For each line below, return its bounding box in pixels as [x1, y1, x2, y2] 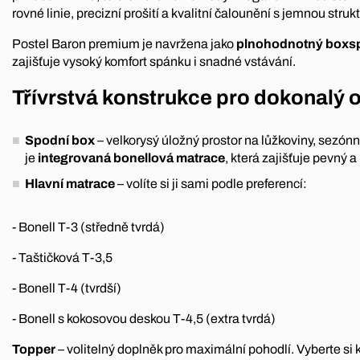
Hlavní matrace [25, 177, 115, 191]
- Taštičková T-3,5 [12, 251, 112, 265]
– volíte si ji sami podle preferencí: [115, 177, 307, 191]
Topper [12, 342, 58, 357]
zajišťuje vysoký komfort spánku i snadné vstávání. [12, 54, 296, 68]
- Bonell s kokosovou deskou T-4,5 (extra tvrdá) [12, 312, 276, 326]
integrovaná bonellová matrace [38, 151, 225, 166]
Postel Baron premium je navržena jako [12, 36, 234, 51]
